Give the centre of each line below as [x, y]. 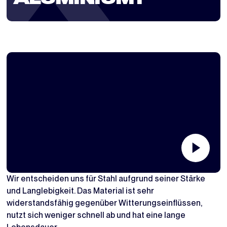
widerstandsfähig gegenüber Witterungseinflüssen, [104, 203]
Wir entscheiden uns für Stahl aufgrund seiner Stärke [106, 178]
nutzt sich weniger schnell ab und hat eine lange [96, 215]
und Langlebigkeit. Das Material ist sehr [80, 191]
